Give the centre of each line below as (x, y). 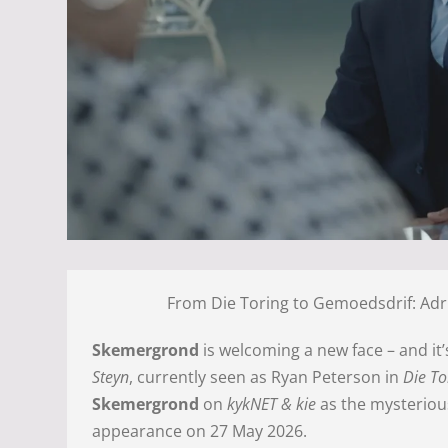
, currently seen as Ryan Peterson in (266, 377)
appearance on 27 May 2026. (200, 431)
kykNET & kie (272, 404)
